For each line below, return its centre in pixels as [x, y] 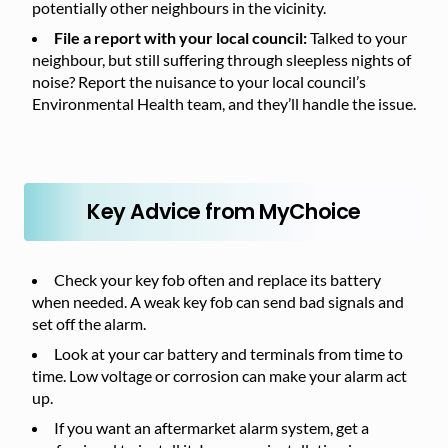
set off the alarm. [89, 323]
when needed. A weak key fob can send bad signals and [218, 301]
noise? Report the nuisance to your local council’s [199, 81]
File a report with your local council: [182, 37]
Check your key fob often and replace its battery [217, 279]
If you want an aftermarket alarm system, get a [211, 427]
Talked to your [358, 37]
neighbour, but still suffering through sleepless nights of [221, 59]
